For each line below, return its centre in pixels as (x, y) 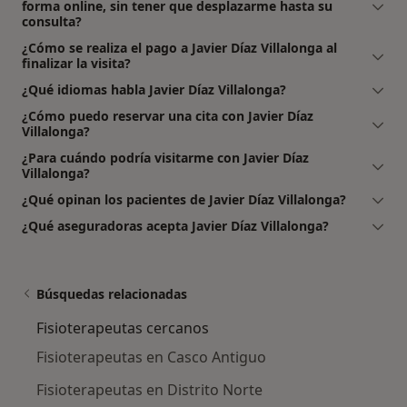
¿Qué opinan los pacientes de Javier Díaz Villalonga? (184, 199)
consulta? (52, 21)
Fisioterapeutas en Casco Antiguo (151, 357)
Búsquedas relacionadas (112, 293)
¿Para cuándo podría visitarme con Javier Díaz (165, 157)
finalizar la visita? (76, 63)
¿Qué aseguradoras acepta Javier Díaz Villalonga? (175, 225)
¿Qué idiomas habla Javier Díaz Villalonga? (154, 89)
